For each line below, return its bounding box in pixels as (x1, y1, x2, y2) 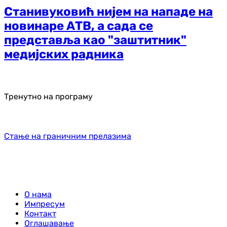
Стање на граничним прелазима (4, 131, 131, 141)
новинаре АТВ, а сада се (4, 19, 153, 33)
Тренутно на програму (4, 91, 93, 101)
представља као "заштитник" (4, 33, 186, 48)
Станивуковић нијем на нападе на (4, 5, 213, 19)
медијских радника (4, 47, 124, 62)
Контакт (24, 208, 56, 218)
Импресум (24, 199, 65, 209)
